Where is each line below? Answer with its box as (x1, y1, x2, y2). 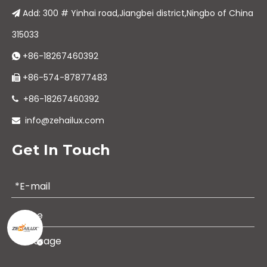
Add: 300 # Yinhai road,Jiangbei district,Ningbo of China (23, 7, 253, 20)
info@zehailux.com (25, 114, 104, 127)
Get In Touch (12, 141, 110, 159)
